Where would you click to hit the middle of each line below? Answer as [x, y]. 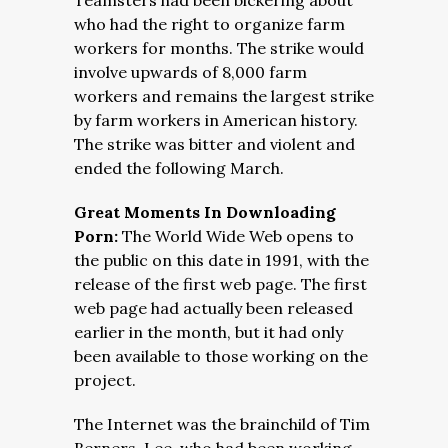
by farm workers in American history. [216, 120]
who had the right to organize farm [209, 24]
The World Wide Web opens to [238, 236]
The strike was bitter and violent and [214, 144]
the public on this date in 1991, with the [221, 260]
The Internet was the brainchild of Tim [222, 424]
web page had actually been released [213, 308]
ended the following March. [179, 168]
